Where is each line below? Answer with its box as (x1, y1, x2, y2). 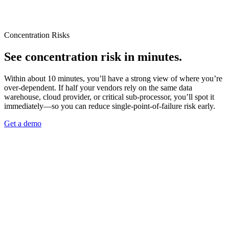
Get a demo (4, 119, 41, 128)
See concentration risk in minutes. (4, 50, 182, 64)
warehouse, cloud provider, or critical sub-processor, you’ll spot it (4, 93, 214, 102)
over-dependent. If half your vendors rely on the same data (4, 83, 192, 93)
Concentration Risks (4, 31, 70, 40)
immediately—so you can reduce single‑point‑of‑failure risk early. (4, 102, 215, 111)
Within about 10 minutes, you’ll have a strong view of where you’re (4, 74, 222, 83)
